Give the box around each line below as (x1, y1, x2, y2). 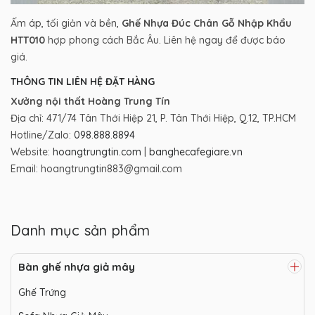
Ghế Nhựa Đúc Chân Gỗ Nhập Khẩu (122, 17, 292, 30)
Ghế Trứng (18, 286, 66, 300)
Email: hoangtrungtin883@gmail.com (11, 162, 182, 176)
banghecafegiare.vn (149, 146, 243, 159)
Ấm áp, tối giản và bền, (11, 17, 122, 30)
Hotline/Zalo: (11, 129, 74, 142)
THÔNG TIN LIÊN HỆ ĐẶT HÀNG (11, 75, 155, 89)
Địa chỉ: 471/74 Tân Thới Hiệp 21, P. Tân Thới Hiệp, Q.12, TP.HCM (11, 112, 296, 125)
